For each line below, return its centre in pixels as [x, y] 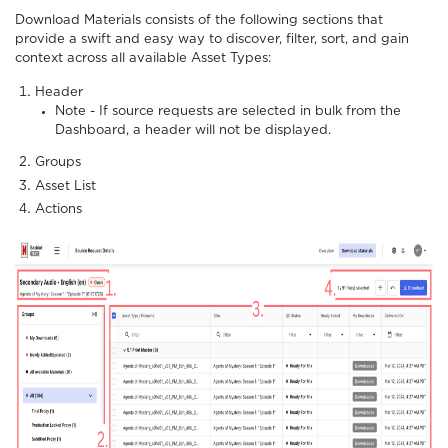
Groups [58, 163]
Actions [58, 210]
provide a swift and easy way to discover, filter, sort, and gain [212, 40]
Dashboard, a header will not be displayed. [193, 131]
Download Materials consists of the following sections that [199, 21]
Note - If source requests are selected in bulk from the [228, 112]
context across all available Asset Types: [143, 59]
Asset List [65, 186]
